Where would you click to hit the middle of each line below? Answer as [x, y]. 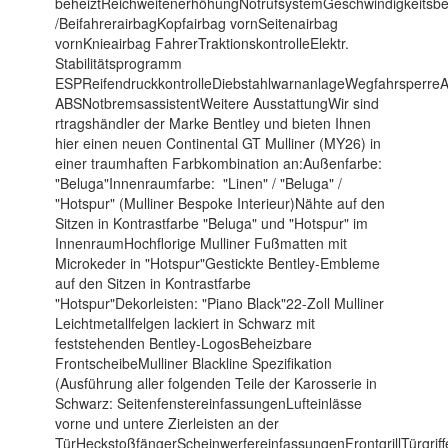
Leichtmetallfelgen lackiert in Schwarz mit [184, 323]
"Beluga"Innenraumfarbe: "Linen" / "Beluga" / [198, 183]
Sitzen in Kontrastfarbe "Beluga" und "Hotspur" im [211, 223]
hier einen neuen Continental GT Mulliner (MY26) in [217, 143]
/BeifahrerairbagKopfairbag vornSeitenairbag [196, 23]
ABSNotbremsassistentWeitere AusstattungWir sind [216, 103]
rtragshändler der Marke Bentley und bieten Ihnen [212, 123]
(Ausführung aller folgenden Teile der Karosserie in [215, 383]
